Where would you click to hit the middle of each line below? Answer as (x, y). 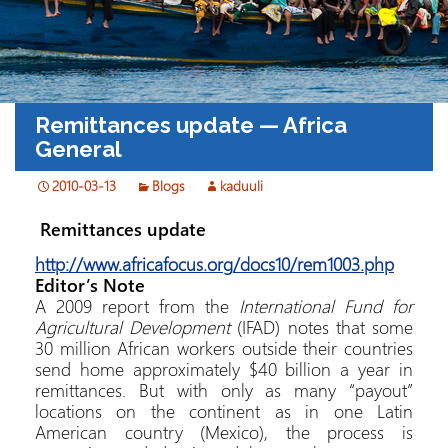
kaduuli (241, 185)
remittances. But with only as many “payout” (224, 390)
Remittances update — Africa (191, 125)
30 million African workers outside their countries (224, 348)
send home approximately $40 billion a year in (224, 369)
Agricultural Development (133, 327)
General (78, 149)
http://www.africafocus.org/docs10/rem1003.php (214, 264)
